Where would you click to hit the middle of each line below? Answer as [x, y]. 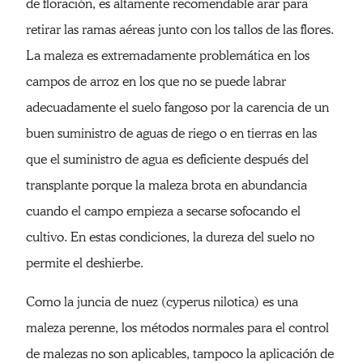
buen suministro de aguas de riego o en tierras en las [171, 134]
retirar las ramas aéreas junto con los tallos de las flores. [180, 30]
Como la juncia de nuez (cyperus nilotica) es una [162, 302]
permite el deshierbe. [85, 263]
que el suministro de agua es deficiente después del [167, 160]
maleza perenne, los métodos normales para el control [177, 328]
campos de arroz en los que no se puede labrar [156, 82]
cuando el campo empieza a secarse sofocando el [163, 211]
